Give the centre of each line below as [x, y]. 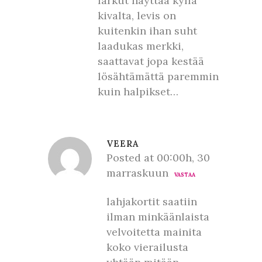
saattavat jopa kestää [151, 61]
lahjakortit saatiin [152, 201]
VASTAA [185, 175]
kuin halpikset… [138, 92]
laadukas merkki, [141, 46]
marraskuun [137, 173]
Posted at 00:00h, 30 [158, 158]
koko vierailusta [147, 247]
